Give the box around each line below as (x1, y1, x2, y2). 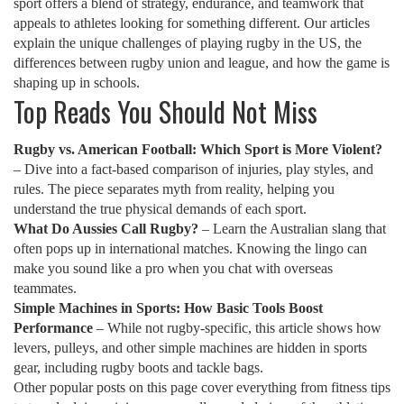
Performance (14, 320, 93, 335)
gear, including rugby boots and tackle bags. (14, 360, 263, 375)
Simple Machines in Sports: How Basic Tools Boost (14, 300, 323, 316)
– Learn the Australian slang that (198, 221, 386, 236)
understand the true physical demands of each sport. (14, 201, 307, 216)
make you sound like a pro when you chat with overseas (14, 261, 333, 276)
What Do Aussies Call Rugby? (14, 221, 198, 236)
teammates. (14, 280, 77, 296)
